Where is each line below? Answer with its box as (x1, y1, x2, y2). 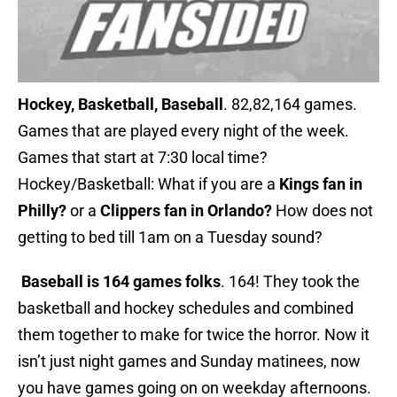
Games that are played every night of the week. (18, 121, 349, 141)
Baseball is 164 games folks (21, 272, 221, 292)
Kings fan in (279, 175, 362, 194)
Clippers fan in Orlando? (100, 201, 272, 221)
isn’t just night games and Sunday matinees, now (18, 352, 361, 371)
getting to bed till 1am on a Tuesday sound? (18, 228, 323, 247)
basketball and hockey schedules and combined (18, 299, 354, 318)
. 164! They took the (221, 272, 360, 292)
